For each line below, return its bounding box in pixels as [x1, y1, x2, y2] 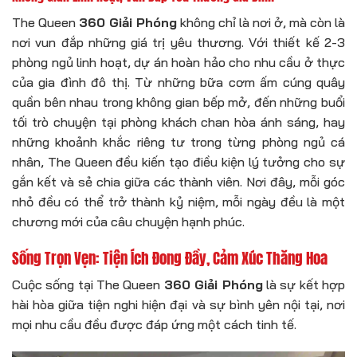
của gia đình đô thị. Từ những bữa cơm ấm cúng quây [12, 73, 345, 90]
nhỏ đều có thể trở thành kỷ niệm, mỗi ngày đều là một [12, 193, 345, 210]
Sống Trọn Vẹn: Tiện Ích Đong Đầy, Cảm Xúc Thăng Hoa [12, 245, 328, 269]
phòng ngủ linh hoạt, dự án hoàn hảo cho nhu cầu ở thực [12, 53, 345, 70]
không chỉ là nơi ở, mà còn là [177, 14, 345, 30]
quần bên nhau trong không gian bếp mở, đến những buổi [12, 93, 345, 110]
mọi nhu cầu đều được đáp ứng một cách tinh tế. [12, 316, 296, 333]
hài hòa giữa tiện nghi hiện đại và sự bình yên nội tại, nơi [12, 296, 345, 313]
